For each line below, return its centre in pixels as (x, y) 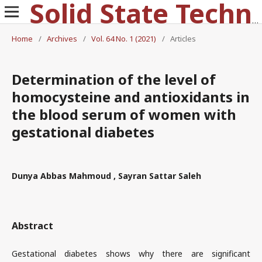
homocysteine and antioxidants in (131, 97)
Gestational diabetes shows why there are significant (131, 254)
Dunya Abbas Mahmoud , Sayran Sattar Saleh (106, 176)
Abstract (32, 226)
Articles (183, 39)
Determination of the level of (114, 79)
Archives (62, 39)
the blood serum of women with (124, 114)
